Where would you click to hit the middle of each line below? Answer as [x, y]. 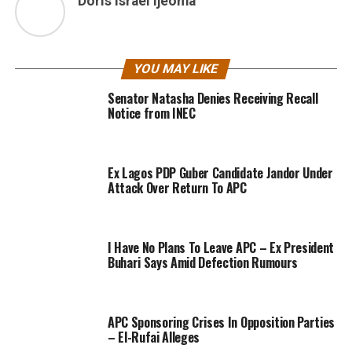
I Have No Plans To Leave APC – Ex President [221, 248]
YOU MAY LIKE [176, 69]
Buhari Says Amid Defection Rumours [202, 263]
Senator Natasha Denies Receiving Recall [213, 99]
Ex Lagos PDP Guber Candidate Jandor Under [220, 173]
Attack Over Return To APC [177, 188]
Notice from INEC [151, 114]
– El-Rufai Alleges [154, 337]
